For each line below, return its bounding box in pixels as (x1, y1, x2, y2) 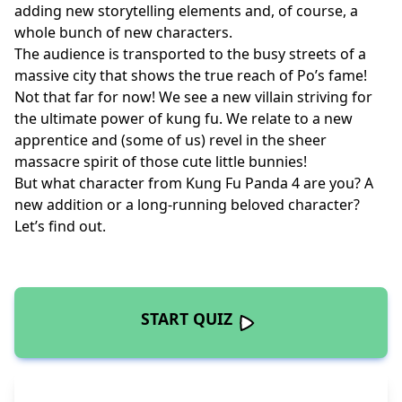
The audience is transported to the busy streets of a (14, 44, 366, 65)
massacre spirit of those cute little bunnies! (14, 152, 310, 172)
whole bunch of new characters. (14, 22, 236, 43)
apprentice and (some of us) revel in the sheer (14, 130, 327, 151)
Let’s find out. (14, 216, 109, 237)
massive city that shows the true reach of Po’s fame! (14, 66, 367, 86)
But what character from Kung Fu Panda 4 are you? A (14, 173, 373, 194)
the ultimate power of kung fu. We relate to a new (14, 109, 353, 129)
